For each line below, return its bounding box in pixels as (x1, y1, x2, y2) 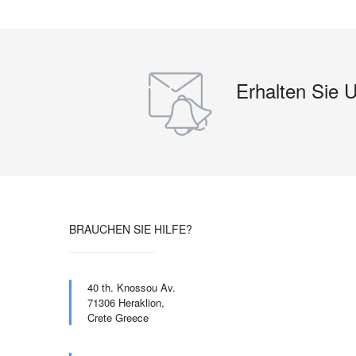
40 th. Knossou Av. (87, 280, 176, 296)
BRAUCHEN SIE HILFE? (69, 221, 192, 238)
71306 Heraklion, (87, 295, 164, 311)
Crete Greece (87, 310, 149, 326)
